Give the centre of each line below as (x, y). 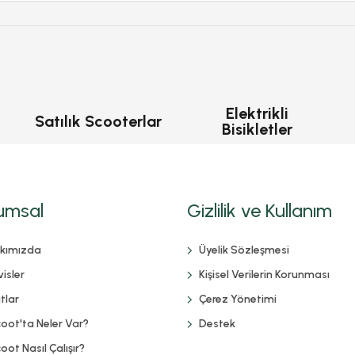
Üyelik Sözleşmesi (244, 250)
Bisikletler (257, 129)
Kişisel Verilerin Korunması (264, 274)
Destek (217, 323)
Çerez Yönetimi (238, 299)
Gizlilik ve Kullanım (260, 210)
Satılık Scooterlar (98, 121)
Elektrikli (257, 113)
